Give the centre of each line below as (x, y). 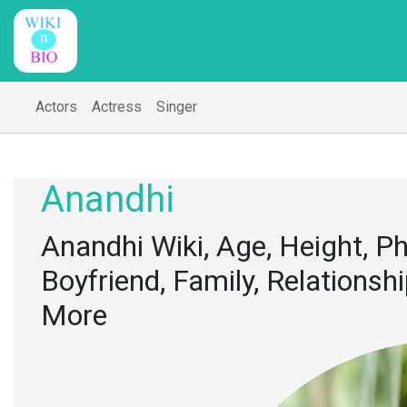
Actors (56, 107)
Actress (117, 107)
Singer (177, 107)
